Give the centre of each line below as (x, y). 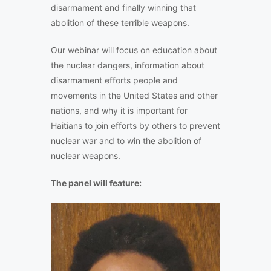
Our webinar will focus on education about (134, 50)
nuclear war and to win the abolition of (126, 141)
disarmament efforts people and (114, 80)
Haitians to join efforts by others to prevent (135, 126)
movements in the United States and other (134, 96)
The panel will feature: (96, 183)
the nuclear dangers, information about (128, 65)
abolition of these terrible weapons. (120, 23)
